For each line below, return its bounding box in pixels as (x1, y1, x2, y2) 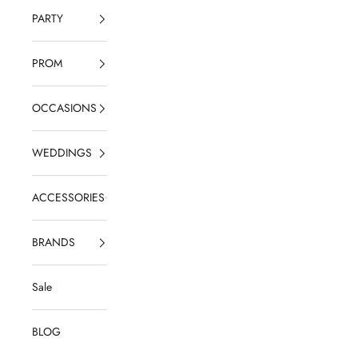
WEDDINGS (32, 145, 92, 161)
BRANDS (32, 234, 75, 250)
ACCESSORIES (32, 189, 105, 205)
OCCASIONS (32, 100, 97, 116)
